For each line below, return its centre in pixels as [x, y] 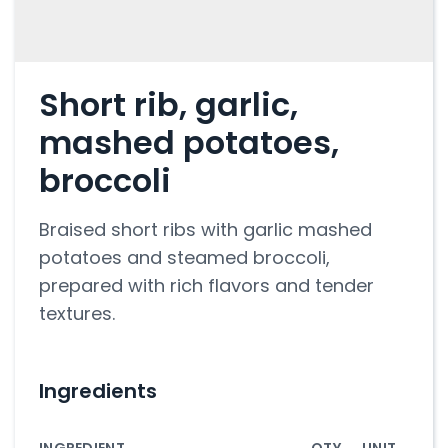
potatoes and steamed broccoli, [184, 257]
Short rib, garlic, [168, 104]
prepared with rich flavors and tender [206, 285]
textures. [77, 313]
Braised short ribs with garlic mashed [205, 229]
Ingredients [98, 391]
